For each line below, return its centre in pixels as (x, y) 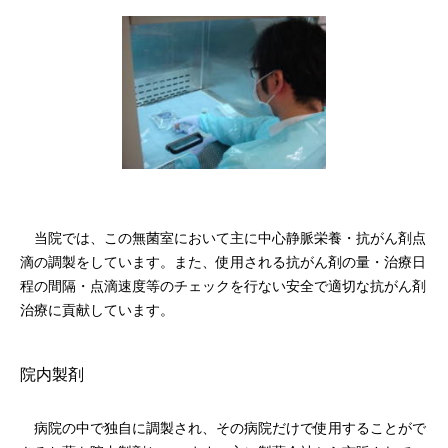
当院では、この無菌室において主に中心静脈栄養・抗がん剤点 (223, 238)
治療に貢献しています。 (97, 310)
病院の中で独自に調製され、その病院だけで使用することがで (223, 428)
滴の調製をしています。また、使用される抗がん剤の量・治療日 (223, 262)
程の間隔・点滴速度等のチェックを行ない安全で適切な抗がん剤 (223, 286)
